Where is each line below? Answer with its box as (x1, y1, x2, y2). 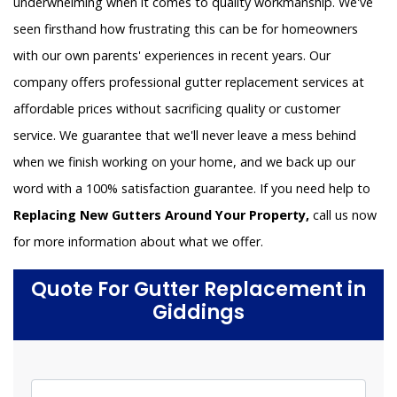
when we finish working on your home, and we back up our (13, 153, 355, 171)
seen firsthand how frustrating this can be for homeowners (13, 20, 358, 38)
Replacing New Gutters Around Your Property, (13, 206, 309, 224)
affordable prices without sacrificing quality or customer (13, 100, 340, 118)
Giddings (152, 299, 245, 327)
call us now (309, 206, 377, 224)
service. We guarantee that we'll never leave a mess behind (13, 127, 356, 144)
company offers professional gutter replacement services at (13, 74, 364, 91)
